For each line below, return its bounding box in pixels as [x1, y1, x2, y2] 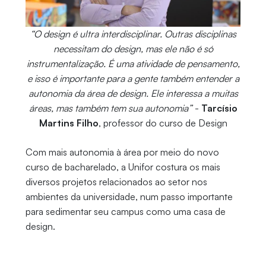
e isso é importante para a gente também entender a [27, 72, 239, 84]
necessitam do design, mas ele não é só [53, 43, 213, 55]
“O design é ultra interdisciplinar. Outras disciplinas [30, 28, 236, 40]
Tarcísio [201, 102, 237, 114]
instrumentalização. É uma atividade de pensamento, [26, 58, 240, 69]
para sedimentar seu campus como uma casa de [25, 205, 226, 217]
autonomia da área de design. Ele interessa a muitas [28, 87, 238, 99]
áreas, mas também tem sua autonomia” [28, 102, 195, 114]
